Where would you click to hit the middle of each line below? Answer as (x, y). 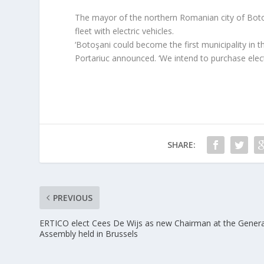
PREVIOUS (73, 198)
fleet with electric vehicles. (125, 31)
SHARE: (181, 145)
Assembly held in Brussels (89, 234)
